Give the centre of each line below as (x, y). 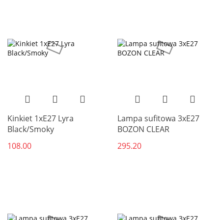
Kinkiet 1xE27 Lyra (41, 119)
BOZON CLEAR (143, 129)
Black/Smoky (31, 129)
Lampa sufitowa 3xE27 (158, 119)
